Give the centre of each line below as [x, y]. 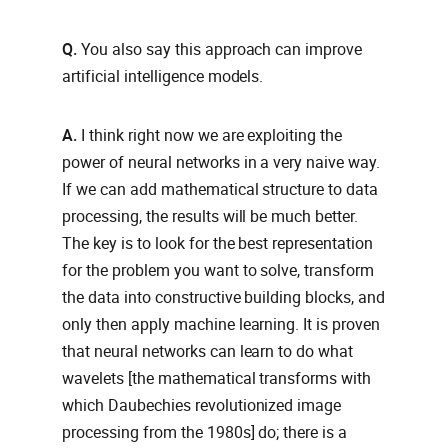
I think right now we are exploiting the [211, 136]
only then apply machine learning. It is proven [221, 325]
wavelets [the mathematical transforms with [217, 379]
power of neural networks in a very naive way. [221, 163]
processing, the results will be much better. [210, 217]
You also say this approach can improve [221, 50]
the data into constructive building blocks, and [224, 298]
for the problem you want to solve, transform [218, 271]
